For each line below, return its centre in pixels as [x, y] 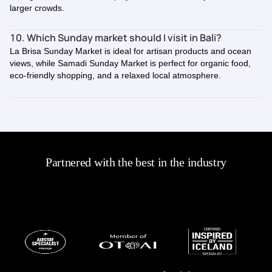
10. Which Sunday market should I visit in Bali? [116, 38]
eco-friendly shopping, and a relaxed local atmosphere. [115, 75]
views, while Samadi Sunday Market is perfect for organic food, [130, 63]
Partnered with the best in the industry [136, 162]
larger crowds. [37, 8]
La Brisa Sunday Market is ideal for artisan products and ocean [131, 51]
